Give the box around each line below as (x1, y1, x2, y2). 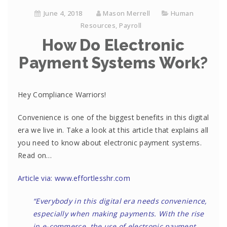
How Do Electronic (42, 36, 185, 54)
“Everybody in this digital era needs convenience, (33, 196, 207, 206)
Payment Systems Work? (19, 54, 208, 72)
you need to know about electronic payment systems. (18, 138, 202, 147)
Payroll (119, 21, 142, 30)
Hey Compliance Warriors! (18, 90, 106, 99)
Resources (80, 21, 116, 30)
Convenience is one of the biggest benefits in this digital (18, 112, 209, 122)
